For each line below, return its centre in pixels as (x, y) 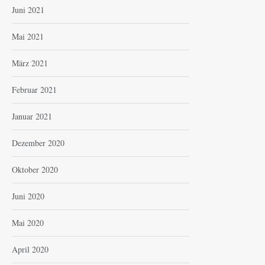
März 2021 (30, 63)
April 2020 (30, 250)
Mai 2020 (28, 223)
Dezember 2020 (38, 143)
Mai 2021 (28, 37)
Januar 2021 (32, 117)
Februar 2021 (34, 90)
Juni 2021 (28, 10)
